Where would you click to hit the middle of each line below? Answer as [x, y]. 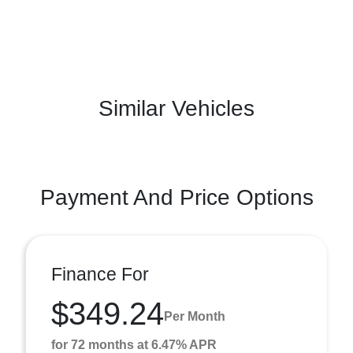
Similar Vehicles [176, 108]
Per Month [195, 317]
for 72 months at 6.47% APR [134, 344]
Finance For [100, 274]
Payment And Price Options [176, 197]
